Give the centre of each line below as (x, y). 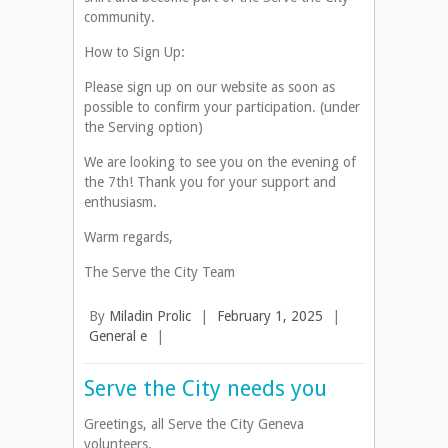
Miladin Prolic (150, 316)
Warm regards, (128, 237)
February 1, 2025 (270, 316)
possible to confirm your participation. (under (222, 107)
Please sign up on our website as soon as (209, 87)
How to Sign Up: (134, 52)
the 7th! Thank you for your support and (210, 182)
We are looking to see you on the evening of (220, 162)
